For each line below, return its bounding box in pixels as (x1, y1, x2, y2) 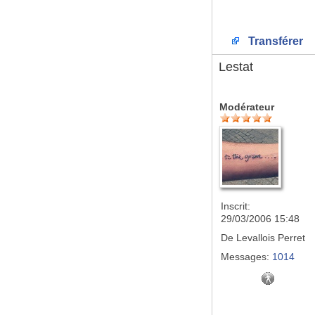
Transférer (245, 35, 303, 47)
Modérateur (219, 101, 274, 112)
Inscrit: (221, 200, 250, 212)
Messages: (221, 251, 269, 262)
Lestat (219, 60, 253, 74)
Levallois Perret (233, 232, 305, 243)
